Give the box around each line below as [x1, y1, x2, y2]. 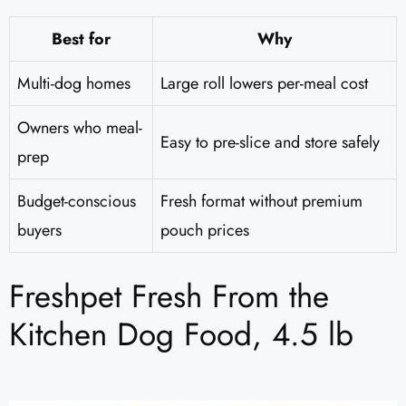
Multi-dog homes [17, 72, 130, 96]
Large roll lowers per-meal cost [160, 72, 368, 96]
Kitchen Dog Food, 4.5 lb [9, 312, 353, 358]
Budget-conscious [17, 189, 136, 214]
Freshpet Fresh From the [9, 274, 329, 320]
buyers [17, 218, 62, 243]
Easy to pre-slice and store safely [160, 130, 380, 155]
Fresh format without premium [160, 189, 362, 214]
